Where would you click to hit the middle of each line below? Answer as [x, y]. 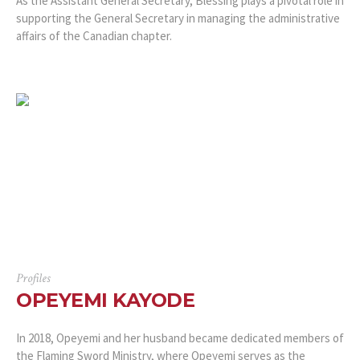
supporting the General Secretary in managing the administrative [178, 18]
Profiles [33, 278]
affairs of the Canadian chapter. [94, 35]
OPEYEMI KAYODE [105, 300]
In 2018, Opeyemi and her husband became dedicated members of [180, 337]
